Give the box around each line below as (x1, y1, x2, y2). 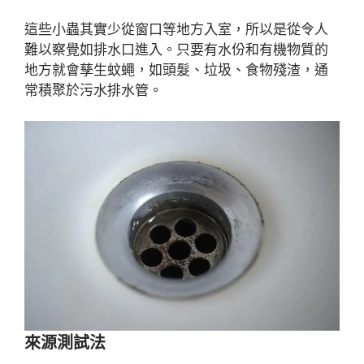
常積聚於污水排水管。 (24, 81, 162, 98)
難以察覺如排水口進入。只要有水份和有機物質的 (24, 41, 328, 58)
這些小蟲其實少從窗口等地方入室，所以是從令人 (24, 20, 328, 37)
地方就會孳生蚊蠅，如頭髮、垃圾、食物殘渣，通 (24, 61, 328, 78)
